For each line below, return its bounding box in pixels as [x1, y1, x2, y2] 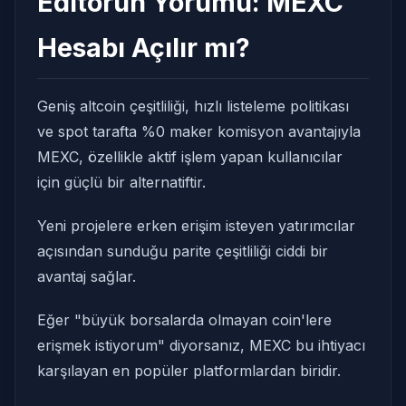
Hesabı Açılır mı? [37, 32, 250, 63]
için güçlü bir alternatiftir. [37, 173, 206, 191]
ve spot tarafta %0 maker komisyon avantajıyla [37, 122, 361, 140]
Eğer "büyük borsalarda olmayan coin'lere [37, 311, 332, 329]
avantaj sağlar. [37, 267, 136, 285]
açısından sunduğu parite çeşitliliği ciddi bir [37, 242, 328, 260]
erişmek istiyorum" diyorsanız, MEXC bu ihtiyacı [37, 336, 365, 354]
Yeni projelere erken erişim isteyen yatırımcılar [37, 217, 355, 235]
